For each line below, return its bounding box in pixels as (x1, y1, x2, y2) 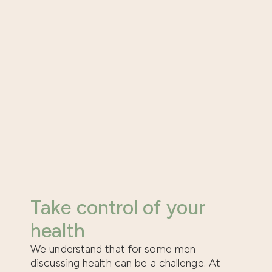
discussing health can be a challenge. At (30, 256, 221, 270)
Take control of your (30, 195, 206, 219)
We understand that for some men (30, 242, 196, 256)
